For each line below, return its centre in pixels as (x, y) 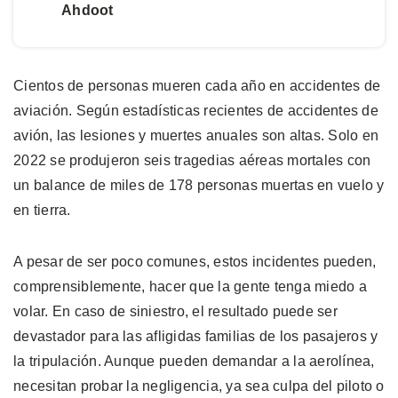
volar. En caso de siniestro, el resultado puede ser (175, 311)
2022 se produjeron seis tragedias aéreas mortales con (192, 160)
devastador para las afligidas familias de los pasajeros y (196, 336)
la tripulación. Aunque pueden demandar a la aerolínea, (194, 361)
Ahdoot (88, 10)
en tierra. (42, 210)
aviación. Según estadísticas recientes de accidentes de (196, 110)
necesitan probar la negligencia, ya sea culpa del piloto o (199, 386)
